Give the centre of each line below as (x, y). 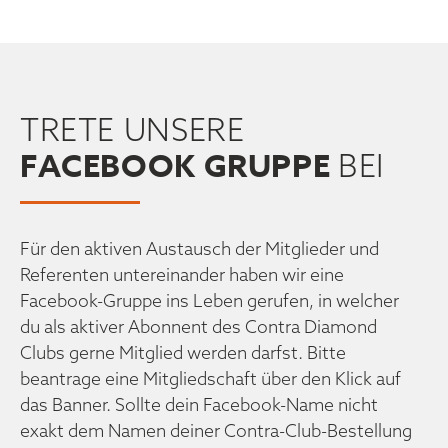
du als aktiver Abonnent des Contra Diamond (198, 326)
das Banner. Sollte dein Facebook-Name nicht (199, 404)
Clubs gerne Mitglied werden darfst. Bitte (183, 352)
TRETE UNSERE (132, 129)
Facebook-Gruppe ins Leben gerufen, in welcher (209, 300)
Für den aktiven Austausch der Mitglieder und (199, 248)
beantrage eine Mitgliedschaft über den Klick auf (210, 378)
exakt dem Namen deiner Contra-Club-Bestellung (216, 430)
